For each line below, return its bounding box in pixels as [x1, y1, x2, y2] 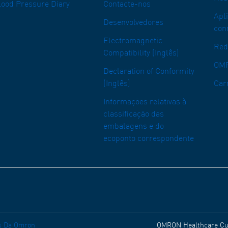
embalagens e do [103, 123, 164, 131]
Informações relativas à [103, 98, 186, 106]
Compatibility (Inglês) [103, 49, 179, 58]
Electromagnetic [103, 37, 162, 45]
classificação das [103, 110, 164, 119]
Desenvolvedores [103, 19, 163, 27]
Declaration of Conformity [103, 68, 194, 76]
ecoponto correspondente [103, 135, 194, 143]
